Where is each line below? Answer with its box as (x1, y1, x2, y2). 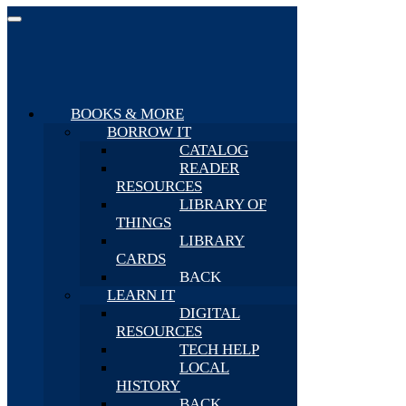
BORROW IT (107, 122, 191, 140)
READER (179, 159, 239, 177)
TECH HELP (179, 340, 259, 358)
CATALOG (179, 140, 248, 159)
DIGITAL (179, 304, 240, 322)
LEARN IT (107, 285, 175, 304)
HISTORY (116, 376, 180, 394)
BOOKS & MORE (71, 104, 184, 122)
